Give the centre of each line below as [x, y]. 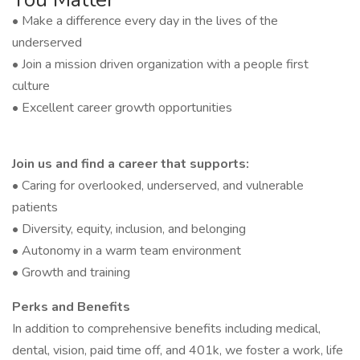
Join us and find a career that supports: [131, 164]
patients [35, 207]
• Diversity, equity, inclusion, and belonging [129, 229]
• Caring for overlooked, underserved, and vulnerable [158, 186]
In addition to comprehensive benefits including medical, [166, 329]
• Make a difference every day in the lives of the [145, 21]
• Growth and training [71, 272]
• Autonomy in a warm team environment [127, 251]
